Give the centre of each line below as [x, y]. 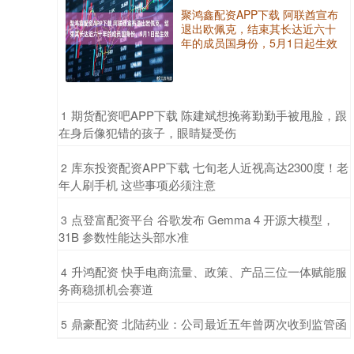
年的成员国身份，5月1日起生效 [259, 43]
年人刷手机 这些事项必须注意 [137, 185]
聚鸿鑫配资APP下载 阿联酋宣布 [260, 15]
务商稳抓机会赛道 [106, 289]
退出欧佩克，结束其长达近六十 [258, 29]
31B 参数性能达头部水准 [124, 237]
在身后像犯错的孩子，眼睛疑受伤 [147, 133]
